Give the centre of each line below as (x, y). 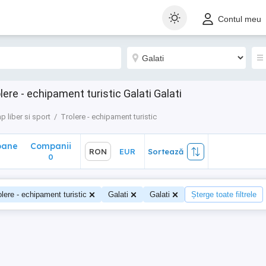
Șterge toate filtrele (224, 194)
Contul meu (240, 19)
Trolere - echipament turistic (109, 117)
